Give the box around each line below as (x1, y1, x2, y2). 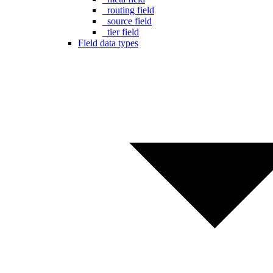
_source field (102, 16, 152, 27)
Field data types (78, 38, 138, 49)
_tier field (102, 27, 139, 38)
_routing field (102, 5, 154, 16)
